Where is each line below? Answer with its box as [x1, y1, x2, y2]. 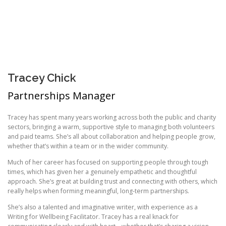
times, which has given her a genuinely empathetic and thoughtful [8, 167, 197, 176]
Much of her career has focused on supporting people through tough [8, 157, 208, 166]
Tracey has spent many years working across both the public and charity [8, 112, 216, 122]
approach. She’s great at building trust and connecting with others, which [8, 177, 217, 186]
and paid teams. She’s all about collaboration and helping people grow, [8, 132, 215, 141]
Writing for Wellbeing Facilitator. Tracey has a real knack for [8, 212, 179, 221]
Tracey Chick [8, 71, 76, 84]
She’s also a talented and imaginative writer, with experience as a [8, 202, 198, 211]
